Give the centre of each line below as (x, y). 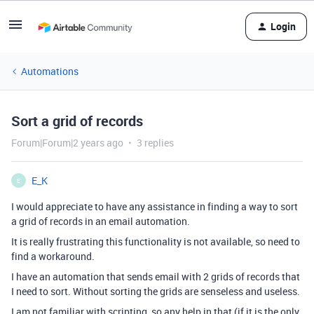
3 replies (155, 143)
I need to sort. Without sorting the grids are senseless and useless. (157, 291)
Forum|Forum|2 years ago (67, 143)
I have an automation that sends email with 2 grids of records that (156, 277)
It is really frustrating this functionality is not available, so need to (156, 241)
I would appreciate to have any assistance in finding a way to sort (155, 206)
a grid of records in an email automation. (101, 221)
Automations (50, 71)
